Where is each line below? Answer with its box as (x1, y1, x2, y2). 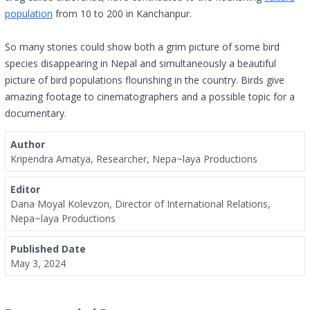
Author (10, 138, 45, 151)
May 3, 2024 (10, 257, 66, 270)
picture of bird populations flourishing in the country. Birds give (5, 73, 284, 86)
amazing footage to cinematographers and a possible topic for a (5, 90, 295, 103)
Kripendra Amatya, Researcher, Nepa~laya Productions (10, 152, 257, 165)
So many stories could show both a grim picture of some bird (5, 40, 280, 53)
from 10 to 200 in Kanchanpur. (53, 7, 194, 20)
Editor (10, 183, 40, 196)
